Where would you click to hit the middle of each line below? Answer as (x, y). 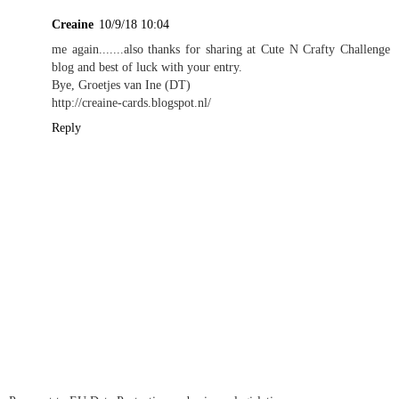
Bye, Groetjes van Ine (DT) (121, 84)
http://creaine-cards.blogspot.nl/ (131, 102)
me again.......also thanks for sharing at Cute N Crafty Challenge (221, 49)
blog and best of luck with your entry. (147, 66)
